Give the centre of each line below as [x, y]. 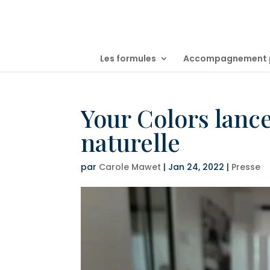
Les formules [128, 58]
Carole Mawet [130, 167]
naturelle [131, 142]
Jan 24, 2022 [196, 167]
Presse [246, 167]
